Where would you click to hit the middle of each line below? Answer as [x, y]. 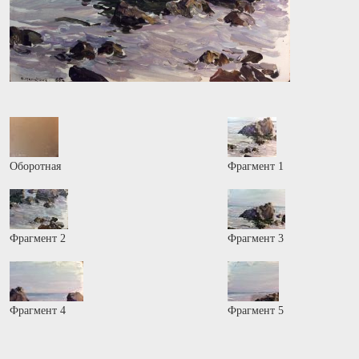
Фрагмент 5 [255, 311]
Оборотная [35, 166]
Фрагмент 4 [38, 311]
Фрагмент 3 [255, 238]
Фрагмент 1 [255, 166]
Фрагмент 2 [38, 238]
